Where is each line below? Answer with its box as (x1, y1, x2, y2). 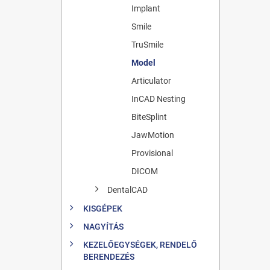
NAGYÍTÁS (83, 221, 124, 231)
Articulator (131, 75, 171, 86)
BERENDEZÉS (83, 251, 134, 262)
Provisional (131, 148, 173, 158)
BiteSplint (131, 111, 167, 122)
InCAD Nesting (131, 93, 186, 104)
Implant (131, 3, 160, 13)
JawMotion (131, 130, 174, 140)
